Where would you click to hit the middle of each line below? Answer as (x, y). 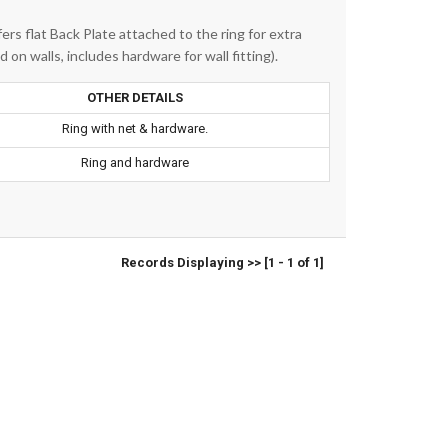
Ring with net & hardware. (135, 128)
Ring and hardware (135, 162)
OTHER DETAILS (135, 97)
